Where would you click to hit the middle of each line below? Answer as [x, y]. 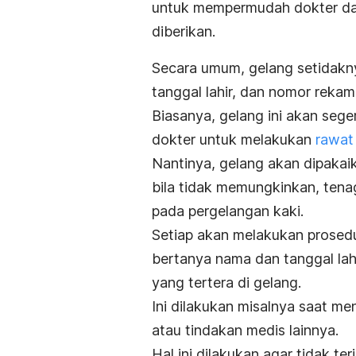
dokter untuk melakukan [234, 140]
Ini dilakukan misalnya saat [242, 307]
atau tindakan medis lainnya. [245, 331]
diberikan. [186, 32]
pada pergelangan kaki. [230, 211]
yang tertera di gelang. [226, 283]
